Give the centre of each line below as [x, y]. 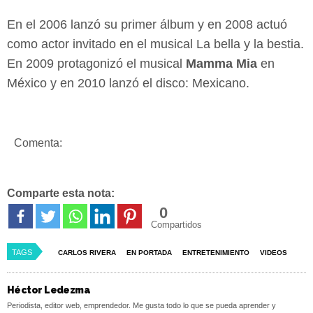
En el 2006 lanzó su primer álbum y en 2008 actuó [147, 24]
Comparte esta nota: [61, 193]
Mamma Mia [221, 63]
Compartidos [176, 224]
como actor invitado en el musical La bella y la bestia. [155, 44]
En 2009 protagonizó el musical [96, 63]
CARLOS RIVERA [87, 252]
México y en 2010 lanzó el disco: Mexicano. [128, 83]
